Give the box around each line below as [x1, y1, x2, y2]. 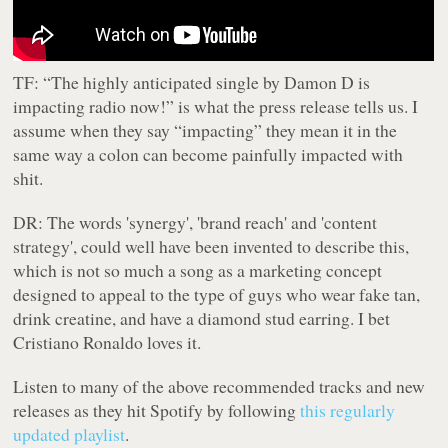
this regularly [300, 398, 396, 423]
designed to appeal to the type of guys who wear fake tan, [13, 282, 421, 307]
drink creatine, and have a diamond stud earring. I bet [13, 306, 391, 331]
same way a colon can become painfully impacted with [13, 142, 404, 167]
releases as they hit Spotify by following [13, 398, 301, 423]
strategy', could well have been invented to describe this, [13, 234, 410, 259]
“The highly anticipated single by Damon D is [39, 70, 371, 95]
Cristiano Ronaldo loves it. [13, 330, 202, 355]
